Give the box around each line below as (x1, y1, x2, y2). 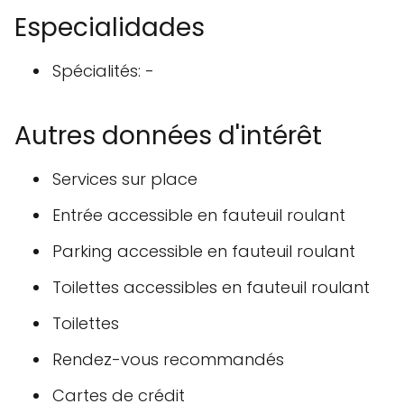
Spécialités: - (52, 60, 154, 83)
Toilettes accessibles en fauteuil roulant (52, 276, 370, 299)
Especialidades (14, 10, 205, 46)
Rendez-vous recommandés (52, 348, 284, 372)
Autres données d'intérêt (14, 118, 322, 154)
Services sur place (52, 168, 197, 191)
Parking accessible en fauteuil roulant (52, 240, 355, 263)
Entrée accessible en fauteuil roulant (52, 204, 345, 227)
